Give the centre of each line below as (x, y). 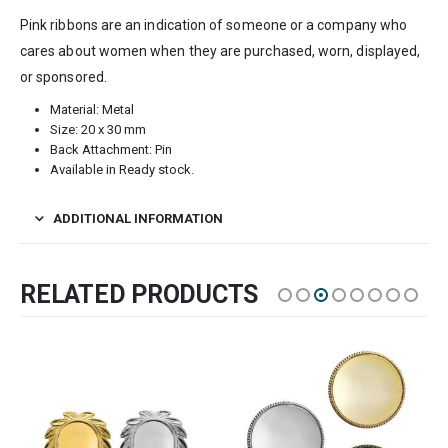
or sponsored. (63, 76)
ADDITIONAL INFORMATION (138, 218)
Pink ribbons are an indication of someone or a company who (214, 24)
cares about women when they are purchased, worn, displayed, (220, 50)
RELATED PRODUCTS (139, 294)
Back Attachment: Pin (110, 149)
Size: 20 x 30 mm (97, 129)
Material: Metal (91, 109)
